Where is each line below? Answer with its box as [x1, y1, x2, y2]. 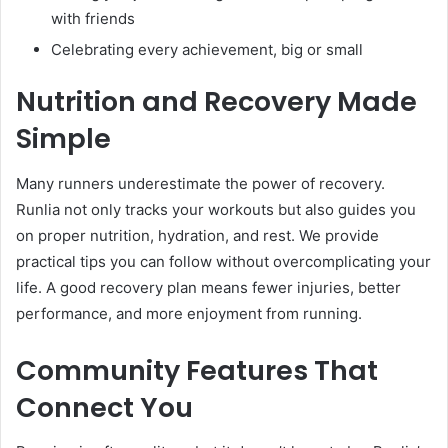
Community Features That [16, 351, 378, 389]
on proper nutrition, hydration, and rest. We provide [16, 225, 379, 245]
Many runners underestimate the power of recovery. [16, 173, 385, 193]
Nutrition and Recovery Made [16, 83, 417, 121]
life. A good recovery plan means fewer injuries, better [16, 277, 401, 297]
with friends [51, 9, 135, 29]
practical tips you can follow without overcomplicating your [16, 251, 431, 271]
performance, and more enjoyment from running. [16, 303, 362, 323]
